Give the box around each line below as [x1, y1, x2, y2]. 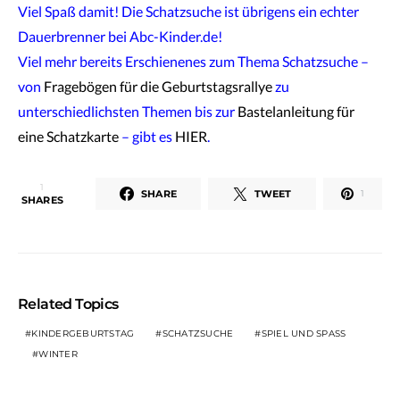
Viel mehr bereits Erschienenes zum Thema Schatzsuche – [18, 53, 369, 71]
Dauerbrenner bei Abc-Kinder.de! [18, 28, 222, 46]
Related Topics [18, 296, 119, 313]
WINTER [38, 348, 78, 361]
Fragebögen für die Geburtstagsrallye [44, 78, 272, 96]
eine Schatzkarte [18, 128, 119, 146]
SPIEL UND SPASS [261, 328, 340, 340]
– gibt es [119, 128, 175, 146]
